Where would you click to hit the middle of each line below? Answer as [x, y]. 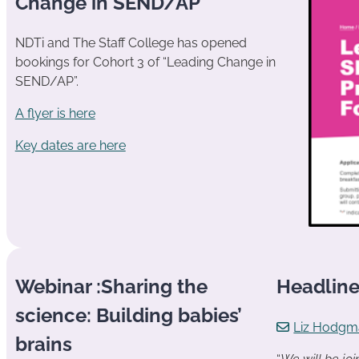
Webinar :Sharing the [111, 286]
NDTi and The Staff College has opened [131, 43]
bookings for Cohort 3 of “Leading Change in [145, 62]
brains [43, 344]
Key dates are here [70, 145]
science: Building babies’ [128, 315]
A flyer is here [55, 113]
